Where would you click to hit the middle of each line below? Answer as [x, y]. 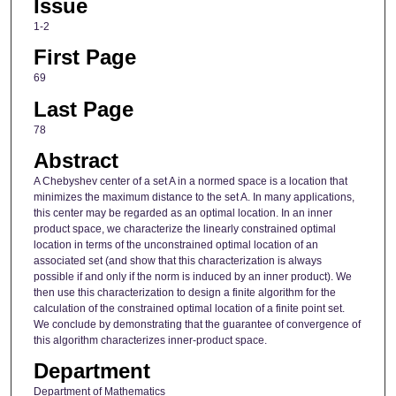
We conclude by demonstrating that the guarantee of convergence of [197, 325]
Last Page [83, 109]
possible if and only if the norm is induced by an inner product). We [192, 277]
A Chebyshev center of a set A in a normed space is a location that [190, 182]
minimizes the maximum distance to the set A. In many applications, [194, 198]
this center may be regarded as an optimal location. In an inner [183, 213]
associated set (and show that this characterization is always [177, 261]
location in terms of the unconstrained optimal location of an [175, 245]
